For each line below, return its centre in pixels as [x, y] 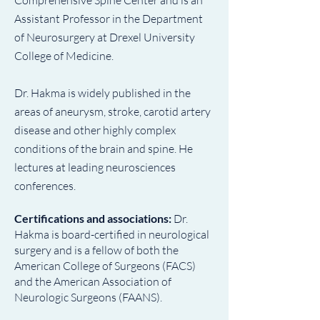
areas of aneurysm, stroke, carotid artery [112, 111]
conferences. [45, 186]
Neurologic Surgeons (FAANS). [88, 297]
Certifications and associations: [94, 218]
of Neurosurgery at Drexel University [105, 37]
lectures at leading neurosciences [95, 167]
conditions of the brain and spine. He [104, 149]
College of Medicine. [65, 56]
